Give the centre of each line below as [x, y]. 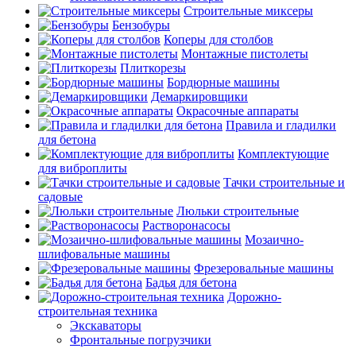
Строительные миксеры [248, 11]
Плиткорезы [153, 68]
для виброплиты [83, 168]
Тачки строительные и [284, 182]
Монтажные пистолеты [245, 54]
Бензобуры [141, 25]
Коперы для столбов [219, 39]
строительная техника [98, 311]
